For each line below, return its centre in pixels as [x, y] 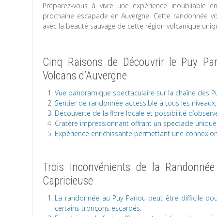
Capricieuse [68, 181]
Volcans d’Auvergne [85, 76]
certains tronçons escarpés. [98, 208]
